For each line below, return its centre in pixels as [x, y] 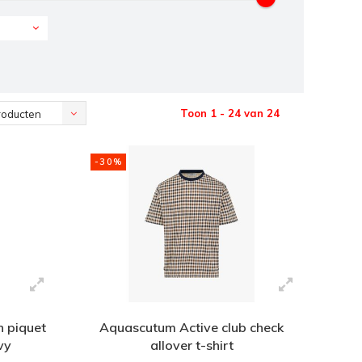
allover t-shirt [192, 345]
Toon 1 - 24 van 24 [230, 113]
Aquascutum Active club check [192, 328]
